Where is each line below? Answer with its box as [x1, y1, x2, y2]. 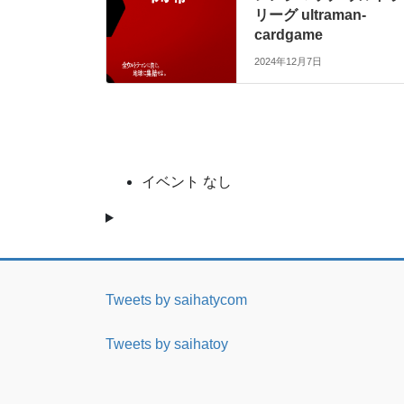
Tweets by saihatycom [106, 291, 247, 308]
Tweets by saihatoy [106, 335, 228, 352]
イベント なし [142, 170, 232, 191]
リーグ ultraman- [254, 7, 367, 23]
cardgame [254, 27, 324, 43]
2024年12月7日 [254, 55, 323, 67]
